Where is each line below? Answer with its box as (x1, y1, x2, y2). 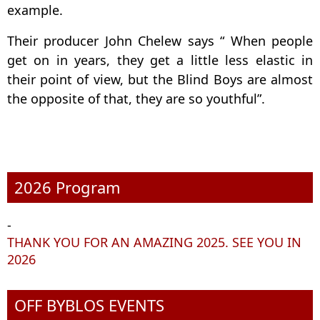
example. (7, 1, 63, 19)
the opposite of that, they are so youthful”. (7, 90, 265, 108)
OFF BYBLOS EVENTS (14, 294, 164, 316)
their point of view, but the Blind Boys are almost (7, 71, 313, 89)
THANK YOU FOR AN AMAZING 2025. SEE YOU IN (7, 234, 301, 251)
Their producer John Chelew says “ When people (7, 32, 313, 50)
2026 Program (14, 176, 121, 199)
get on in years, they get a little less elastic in (7, 51, 313, 69)
